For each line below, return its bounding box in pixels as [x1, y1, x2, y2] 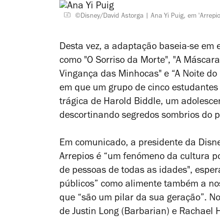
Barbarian [124, 207, 166, 218]
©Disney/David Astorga [75, 13, 143, 20]
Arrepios [59, 152, 94, 163]
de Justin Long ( [59, 207, 124, 218]
